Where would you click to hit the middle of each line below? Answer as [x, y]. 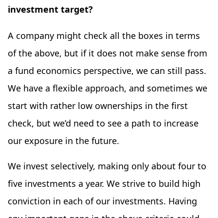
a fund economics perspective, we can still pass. [107, 71]
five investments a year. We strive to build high [104, 184]
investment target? [50, 9]
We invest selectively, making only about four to [107, 166]
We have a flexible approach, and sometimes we [108, 88]
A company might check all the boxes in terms [104, 36]
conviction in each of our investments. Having [102, 201]
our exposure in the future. [64, 141]
